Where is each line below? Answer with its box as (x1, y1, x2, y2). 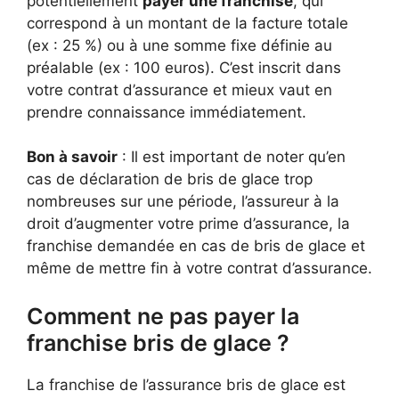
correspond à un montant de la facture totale (27, 13, 348, 32)
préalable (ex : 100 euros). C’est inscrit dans (27, 58, 341, 77)
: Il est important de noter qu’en (118, 148, 346, 166)
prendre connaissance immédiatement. (27, 102, 306, 121)
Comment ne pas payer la (27, 302, 299, 330)
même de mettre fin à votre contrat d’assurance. (27, 259, 372, 277)
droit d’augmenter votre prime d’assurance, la (27, 215, 350, 232)
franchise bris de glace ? (27, 329, 289, 356)
